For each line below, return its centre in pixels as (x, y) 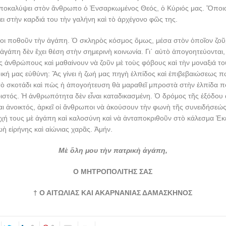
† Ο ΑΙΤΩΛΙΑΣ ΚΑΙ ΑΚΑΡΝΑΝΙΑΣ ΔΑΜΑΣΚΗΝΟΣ (113, 193)
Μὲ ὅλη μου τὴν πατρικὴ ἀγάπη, (113, 150)
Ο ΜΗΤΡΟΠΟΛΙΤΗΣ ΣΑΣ (113, 172)
